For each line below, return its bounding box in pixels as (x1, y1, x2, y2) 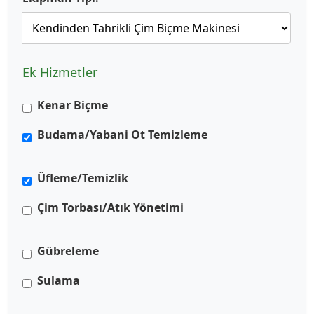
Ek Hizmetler (22, 64, 97, 81)
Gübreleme (37, 243, 99, 259)
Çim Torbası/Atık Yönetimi (37, 200, 184, 215)
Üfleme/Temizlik (37, 170, 128, 186)
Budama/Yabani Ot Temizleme (37, 127, 207, 142)
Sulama (37, 273, 80, 288)
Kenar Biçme (37, 97, 108, 113)
